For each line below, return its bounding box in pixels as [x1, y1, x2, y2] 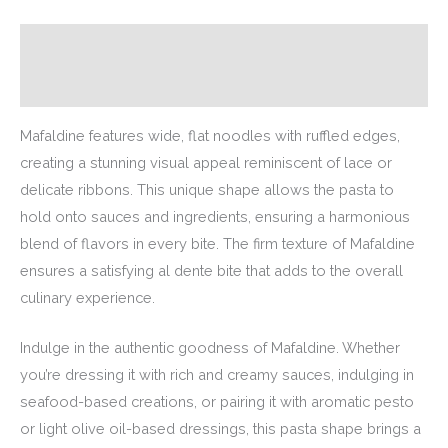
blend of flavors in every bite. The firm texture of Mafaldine [20, 234, 415, 252]
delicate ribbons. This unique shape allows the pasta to [20, 180, 394, 198]
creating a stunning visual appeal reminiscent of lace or [20, 153, 392, 171]
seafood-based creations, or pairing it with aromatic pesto [20, 393, 414, 411]
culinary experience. [20, 288, 155, 306]
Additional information [20, 77, 191, 95]
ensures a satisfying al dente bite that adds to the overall [20, 261, 403, 279]
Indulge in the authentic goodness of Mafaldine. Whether [20, 339, 400, 357]
